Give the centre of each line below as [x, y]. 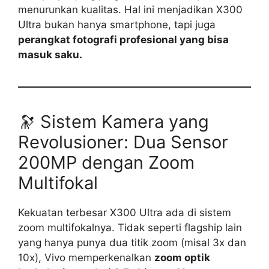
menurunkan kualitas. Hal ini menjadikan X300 [130, 9]
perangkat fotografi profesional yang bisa [123, 39]
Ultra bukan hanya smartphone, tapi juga [117, 24]
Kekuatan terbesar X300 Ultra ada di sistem [125, 212]
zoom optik [182, 257]
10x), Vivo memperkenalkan [86, 257]
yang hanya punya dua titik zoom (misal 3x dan [132, 242]
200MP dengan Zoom [106, 162]
